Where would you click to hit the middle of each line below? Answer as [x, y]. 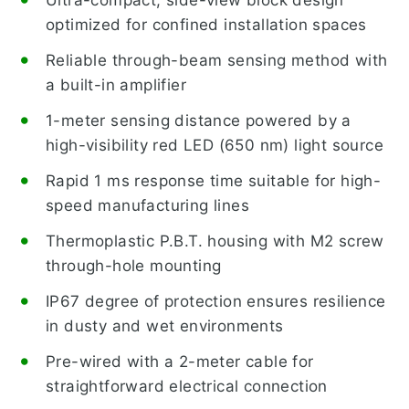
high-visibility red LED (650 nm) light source [215, 145]
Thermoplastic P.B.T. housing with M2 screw [215, 241]
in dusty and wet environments [165, 325]
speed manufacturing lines [147, 205]
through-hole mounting [134, 265]
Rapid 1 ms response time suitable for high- [214, 180]
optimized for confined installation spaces [206, 24]
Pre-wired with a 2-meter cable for [180, 361]
